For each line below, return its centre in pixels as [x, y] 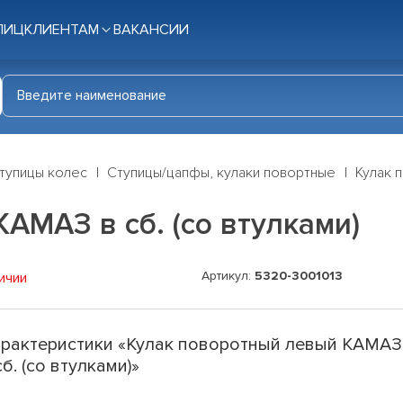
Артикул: [228, 276]
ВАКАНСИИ [151, 30]
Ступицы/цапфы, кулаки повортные [221, 173]
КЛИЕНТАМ [62, 30]
